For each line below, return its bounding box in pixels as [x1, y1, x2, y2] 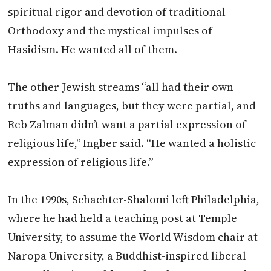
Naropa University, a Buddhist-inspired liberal [8, 247, 247, 263]
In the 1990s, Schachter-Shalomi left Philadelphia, [8, 191, 260, 207]
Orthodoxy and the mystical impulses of [8, 22, 213, 38]
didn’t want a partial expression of [68, 116, 247, 132]
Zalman [30, 116, 69, 132]
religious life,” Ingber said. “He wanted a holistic [8, 135, 256, 151]
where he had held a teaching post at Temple [8, 210, 238, 226]
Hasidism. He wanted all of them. [8, 41, 178, 57]
